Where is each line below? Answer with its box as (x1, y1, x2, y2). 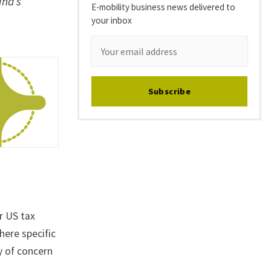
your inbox (91, 15, 132, 26)
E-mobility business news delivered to (91, 1, 235, 13)
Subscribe (148, 86, 191, 97)
